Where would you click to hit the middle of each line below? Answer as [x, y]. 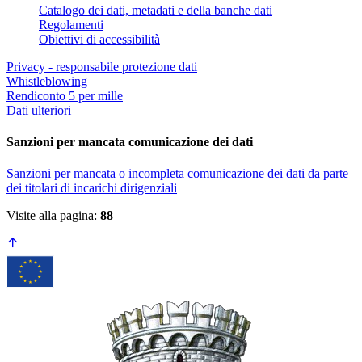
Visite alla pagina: [53, 216]
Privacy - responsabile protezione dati [102, 66]
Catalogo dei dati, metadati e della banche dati [156, 10]
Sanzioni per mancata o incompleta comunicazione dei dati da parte [177, 174]
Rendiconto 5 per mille [65, 95]
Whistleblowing [47, 81]
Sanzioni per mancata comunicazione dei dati [130, 142]
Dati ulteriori [39, 110]
